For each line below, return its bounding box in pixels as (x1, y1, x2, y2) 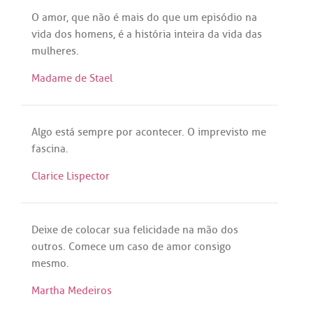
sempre (78, 125, 113, 140)
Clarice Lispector (31, 169, 110, 184)
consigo (194, 240, 231, 254)
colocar (75, 223, 110, 238)
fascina (31, 142, 66, 156)
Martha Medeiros (31, 284, 112, 298)
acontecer (136, 125, 182, 140)
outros (31, 240, 63, 254)
